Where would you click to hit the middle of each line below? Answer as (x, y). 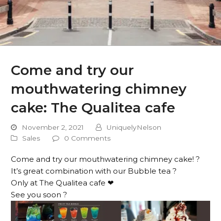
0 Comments (88, 138)
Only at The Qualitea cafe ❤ (63, 183)
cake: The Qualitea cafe (93, 108)
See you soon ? (39, 195)
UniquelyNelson (134, 127)
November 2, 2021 (53, 127)
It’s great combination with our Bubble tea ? (94, 171)
